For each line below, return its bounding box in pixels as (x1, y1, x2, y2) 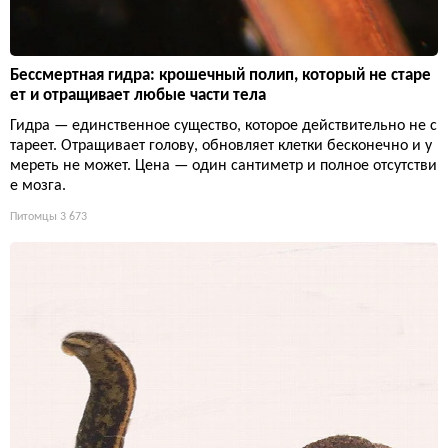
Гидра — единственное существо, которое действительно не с (10, 117, 437, 134)
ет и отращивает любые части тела (10, 86, 266, 104)
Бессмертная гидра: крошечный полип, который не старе (10, 66, 431, 84)
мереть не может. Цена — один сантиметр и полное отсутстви (10, 157, 437, 174)
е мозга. (10, 177, 66, 194)
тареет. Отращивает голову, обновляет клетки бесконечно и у (10, 137, 432, 154)
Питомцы (10, 210, 57, 223)
